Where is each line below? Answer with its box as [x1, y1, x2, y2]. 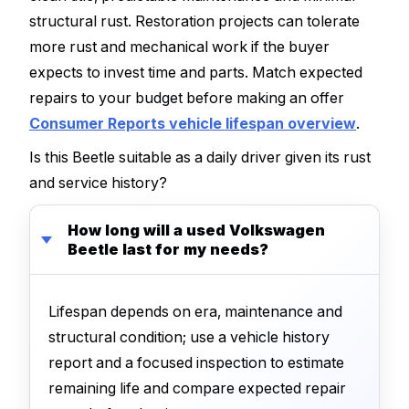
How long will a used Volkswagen [67, 220, 325, 239]
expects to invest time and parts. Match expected [29, 62, 362, 81]
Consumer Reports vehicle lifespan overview [29, 113, 356, 132]
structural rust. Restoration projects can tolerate [29, 11, 360, 30]
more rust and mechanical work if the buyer [29, 37, 330, 56]
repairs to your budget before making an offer [29, 88, 344, 107]
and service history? [29, 173, 167, 193]
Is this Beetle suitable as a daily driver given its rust [29, 148, 371, 167]
